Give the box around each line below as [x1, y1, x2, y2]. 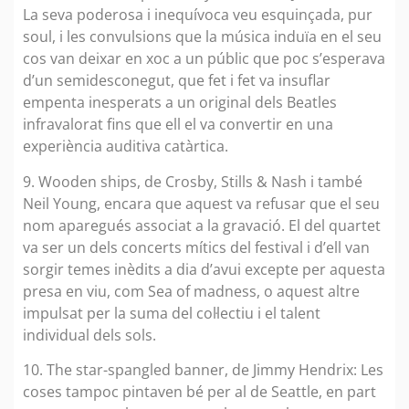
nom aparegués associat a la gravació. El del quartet [23, 215, 381, 236]
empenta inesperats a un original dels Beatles [23, 92, 337, 113]
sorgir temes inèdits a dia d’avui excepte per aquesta [23, 258, 385, 279]
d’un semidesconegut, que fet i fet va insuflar [23, 70, 330, 91]
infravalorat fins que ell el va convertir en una [23, 114, 333, 135]
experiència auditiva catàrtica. [23, 136, 228, 157]
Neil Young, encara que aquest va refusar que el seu [23, 193, 380, 214]
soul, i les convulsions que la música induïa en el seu [23, 26, 382, 47]
